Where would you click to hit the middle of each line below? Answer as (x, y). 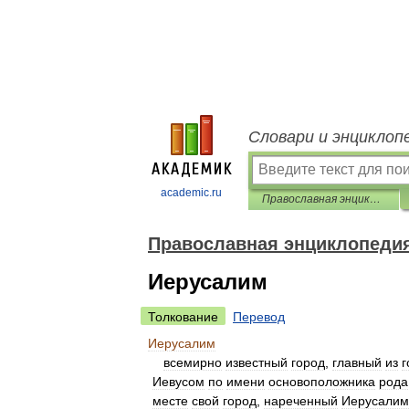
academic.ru (191, 193)
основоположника (322, 382)
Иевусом (178, 382)
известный (257, 362)
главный (357, 362)
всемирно (193, 362)
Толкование (183, 317)
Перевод (259, 317)
